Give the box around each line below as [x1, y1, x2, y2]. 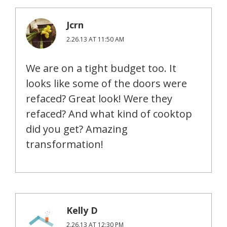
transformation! [26, 137, 103, 151]
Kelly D [66, 204, 98, 216]
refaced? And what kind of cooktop [26, 106, 192, 121]
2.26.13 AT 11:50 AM [66, 34, 124, 44]
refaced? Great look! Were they [26, 91, 172, 105]
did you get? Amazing [26, 122, 128, 136]
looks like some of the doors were [26, 76, 187, 90]
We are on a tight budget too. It [26, 61, 176, 75]
